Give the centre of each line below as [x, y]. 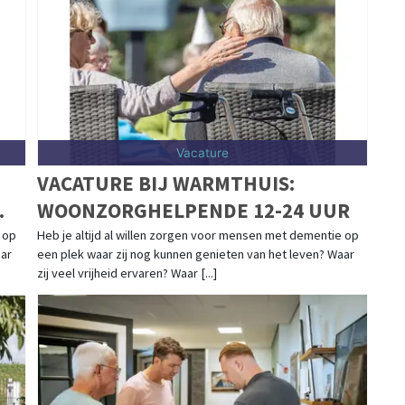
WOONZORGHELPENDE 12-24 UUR [193, 210]
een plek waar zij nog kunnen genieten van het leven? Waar [195, 254]
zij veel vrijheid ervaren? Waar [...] [127, 273]
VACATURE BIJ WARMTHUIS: [165, 183]
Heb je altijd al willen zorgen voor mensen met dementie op [198, 235]
